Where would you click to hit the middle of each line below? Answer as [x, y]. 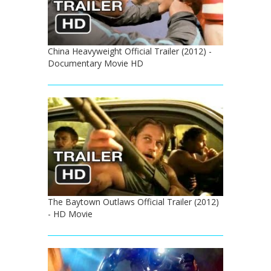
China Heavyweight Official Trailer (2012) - [130, 51]
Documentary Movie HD [96, 64]
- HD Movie [70, 214]
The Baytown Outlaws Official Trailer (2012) [133, 202]
